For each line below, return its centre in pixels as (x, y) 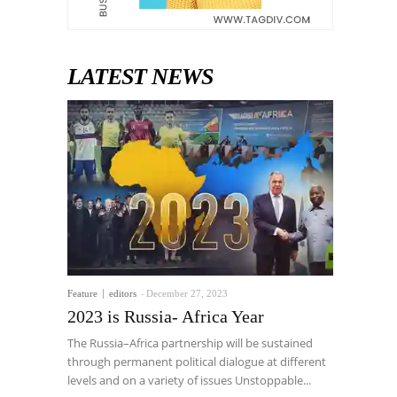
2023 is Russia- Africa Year (166, 316)
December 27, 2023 (187, 293)
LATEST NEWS (140, 77)
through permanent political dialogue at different (197, 362)
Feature (82, 293)
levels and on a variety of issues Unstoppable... (189, 380)
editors (123, 293)
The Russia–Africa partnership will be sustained (190, 343)
